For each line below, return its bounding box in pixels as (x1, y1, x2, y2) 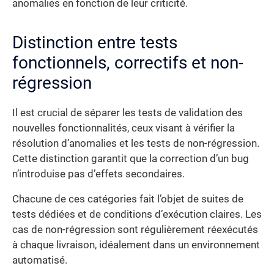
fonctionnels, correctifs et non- (12, 52, 243, 73)
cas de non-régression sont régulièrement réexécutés (12, 224, 258, 236)
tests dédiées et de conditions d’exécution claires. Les (12, 209, 262, 221)
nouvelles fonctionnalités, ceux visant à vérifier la (12, 122, 235, 134)
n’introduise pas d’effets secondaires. (12, 168, 185, 180)
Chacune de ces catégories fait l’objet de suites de (12, 193, 243, 206)
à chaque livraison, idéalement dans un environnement (12, 239, 260, 251)
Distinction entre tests (12, 32, 177, 53)
